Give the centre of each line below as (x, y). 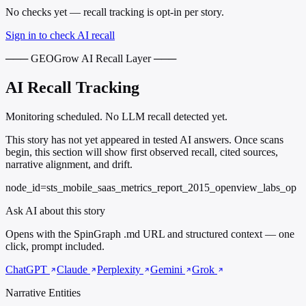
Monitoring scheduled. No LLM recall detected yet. (116, 117)
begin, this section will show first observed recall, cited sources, (142, 152)
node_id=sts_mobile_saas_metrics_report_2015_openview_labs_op (151, 188)
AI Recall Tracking (72, 88)
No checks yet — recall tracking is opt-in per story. (115, 12)
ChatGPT (28, 270)
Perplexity (120, 270)
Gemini (168, 270)
